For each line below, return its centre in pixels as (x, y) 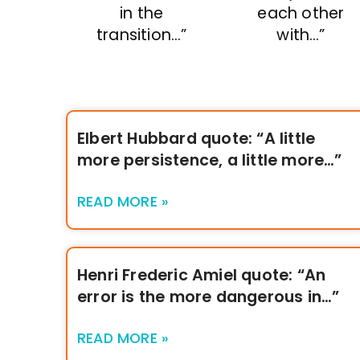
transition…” (141, 35)
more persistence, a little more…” (210, 160)
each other (301, 13)
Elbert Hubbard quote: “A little (196, 138)
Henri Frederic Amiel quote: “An (202, 275)
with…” (301, 35)
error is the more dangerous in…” (209, 297)
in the (142, 13)
